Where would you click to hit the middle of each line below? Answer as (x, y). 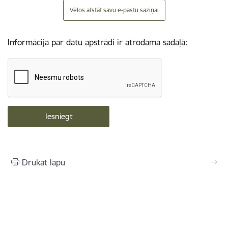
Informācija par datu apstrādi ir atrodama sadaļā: (98, 42)
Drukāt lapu (44, 162)
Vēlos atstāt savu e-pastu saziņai (114, 10)
